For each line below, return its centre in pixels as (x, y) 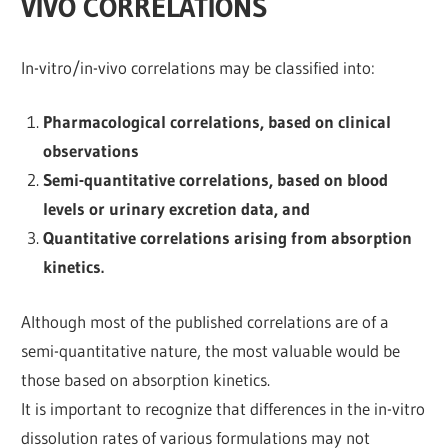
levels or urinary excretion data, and (176, 209)
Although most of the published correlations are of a (205, 321)
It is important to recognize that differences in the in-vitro (223, 408)
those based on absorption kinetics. (146, 379)
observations (90, 151)
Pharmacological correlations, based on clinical (216, 122)
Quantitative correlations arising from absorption (227, 238)
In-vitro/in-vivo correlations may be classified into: (198, 67)
